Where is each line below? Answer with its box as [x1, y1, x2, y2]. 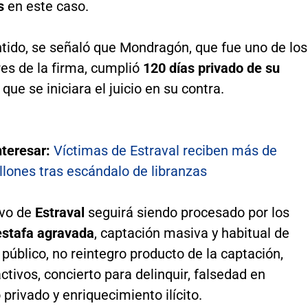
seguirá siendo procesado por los [87, 203, 289, 221]
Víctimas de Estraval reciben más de [53, 142, 277, 159]
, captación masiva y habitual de [93, 224, 289, 241]
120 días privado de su [142, 59, 280, 76]
